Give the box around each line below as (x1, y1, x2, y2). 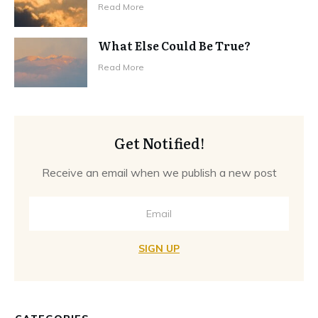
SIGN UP (138, 241, 180, 255)
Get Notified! (114, 131, 204, 153)
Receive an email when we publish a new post (41, 165, 277, 180)
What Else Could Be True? (98, 36, 251, 54)
